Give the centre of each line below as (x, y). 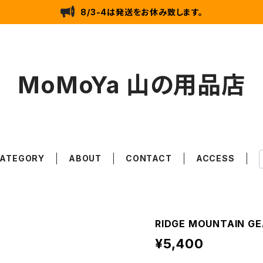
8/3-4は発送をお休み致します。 (142, 12)
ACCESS (215, 158)
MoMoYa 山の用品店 (131, 85)
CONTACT (149, 158)
